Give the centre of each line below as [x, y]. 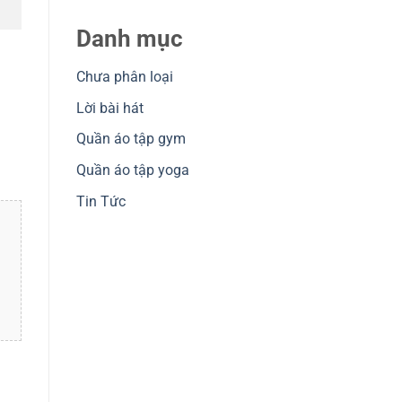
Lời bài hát [109, 108]
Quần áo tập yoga [132, 170]
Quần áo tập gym [131, 139]
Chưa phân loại [124, 77]
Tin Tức [100, 201]
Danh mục [129, 39]
